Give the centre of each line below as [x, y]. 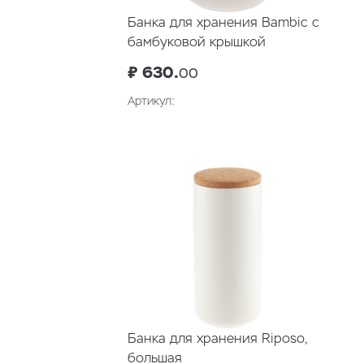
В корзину [285, 137]
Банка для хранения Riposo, [217, 339]
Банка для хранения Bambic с [223, 23]
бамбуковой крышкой [197, 42]
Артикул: [151, 101]
